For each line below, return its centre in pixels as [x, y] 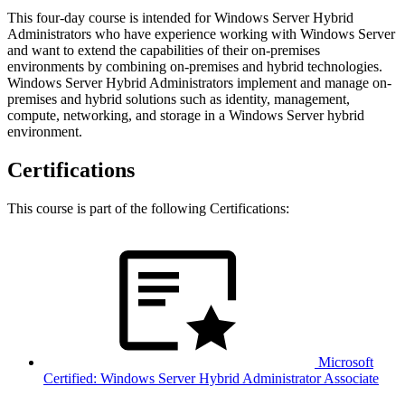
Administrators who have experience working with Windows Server [201, 33]
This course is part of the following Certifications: [148, 208]
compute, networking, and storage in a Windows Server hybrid [186, 115]
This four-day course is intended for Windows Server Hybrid [180, 17]
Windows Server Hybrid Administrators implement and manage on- [199, 82]
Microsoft [344, 362]
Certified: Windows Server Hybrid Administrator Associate [211, 378]
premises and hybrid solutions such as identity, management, [179, 99]
